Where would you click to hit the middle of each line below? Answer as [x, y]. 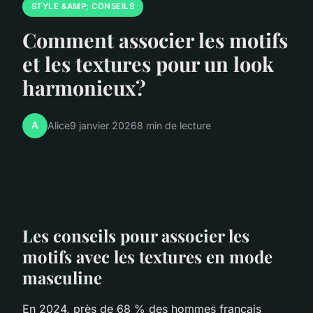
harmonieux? [84, 87]
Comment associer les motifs [155, 39]
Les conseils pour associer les [136, 235]
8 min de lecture [174, 126]
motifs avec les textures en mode [147, 256]
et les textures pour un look [148, 63]
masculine [62, 277]
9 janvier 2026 [103, 126]
